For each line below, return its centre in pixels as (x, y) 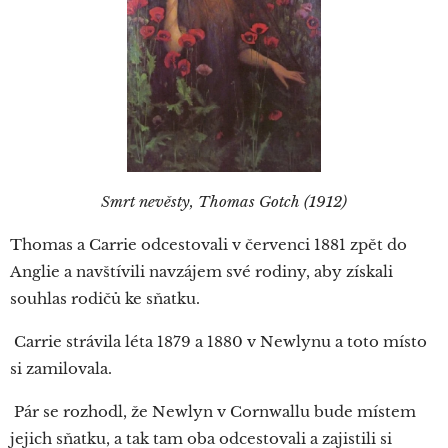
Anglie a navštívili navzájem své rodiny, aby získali (201, 271)
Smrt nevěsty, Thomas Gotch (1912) (224, 201)
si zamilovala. (63, 368)
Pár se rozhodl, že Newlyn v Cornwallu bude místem (213, 411)
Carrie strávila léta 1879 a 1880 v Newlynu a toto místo (218, 341)
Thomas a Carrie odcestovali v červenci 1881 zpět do (208, 244)
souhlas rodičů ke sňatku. (107, 298)
